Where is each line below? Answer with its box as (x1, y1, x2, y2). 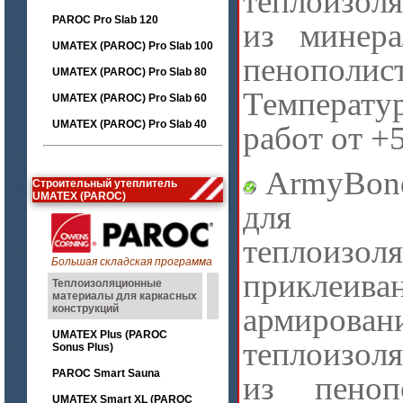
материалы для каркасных (52, 290, 197, 302)
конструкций (52, 302, 119, 315)
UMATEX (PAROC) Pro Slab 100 (52, 40, 213, 52)
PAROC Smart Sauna (52, 367, 160, 380)
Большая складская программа (51, 255, 212, 268)
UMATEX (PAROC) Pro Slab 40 (52, 118, 207, 130)
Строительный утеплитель (32, 177, 177, 190)
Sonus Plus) (52, 341, 113, 354)
